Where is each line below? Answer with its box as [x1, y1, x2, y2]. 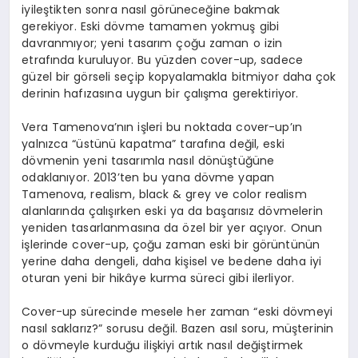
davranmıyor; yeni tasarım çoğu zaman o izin [22, 34, 283, 51]
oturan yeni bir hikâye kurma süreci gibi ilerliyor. [22, 269, 295, 286]
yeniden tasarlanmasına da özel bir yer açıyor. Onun [22, 219, 323, 236]
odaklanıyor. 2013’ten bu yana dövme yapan [22, 169, 275, 185]
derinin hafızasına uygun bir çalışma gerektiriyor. [22, 85, 299, 101]
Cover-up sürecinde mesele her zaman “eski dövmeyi [22, 303, 333, 320]
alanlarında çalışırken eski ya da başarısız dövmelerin [22, 202, 323, 219]
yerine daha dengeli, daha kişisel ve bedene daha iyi [22, 253, 322, 269]
